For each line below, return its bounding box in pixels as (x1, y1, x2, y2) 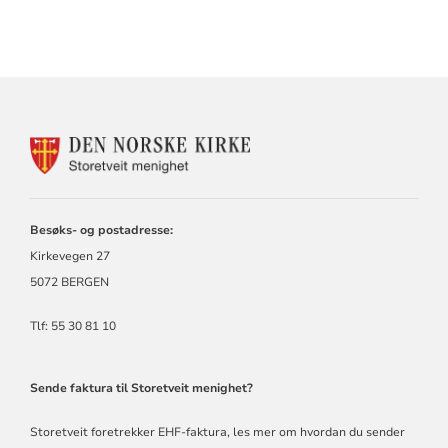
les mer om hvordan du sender (232, 423, 405, 440)
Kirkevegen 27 (29, 247, 110, 264)
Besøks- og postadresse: (29, 221, 173, 238)
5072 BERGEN (29, 273, 109, 290)
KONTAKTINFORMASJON (248, 134, 441, 156)
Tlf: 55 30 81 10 (29, 317, 116, 334)
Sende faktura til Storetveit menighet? (29, 379, 253, 396)
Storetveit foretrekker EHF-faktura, (29, 423, 233, 440)
